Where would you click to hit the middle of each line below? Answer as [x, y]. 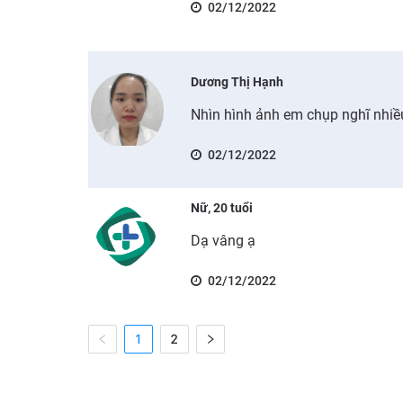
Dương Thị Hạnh [237, 81]
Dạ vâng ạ [224, 240]
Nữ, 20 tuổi [222, 207]
